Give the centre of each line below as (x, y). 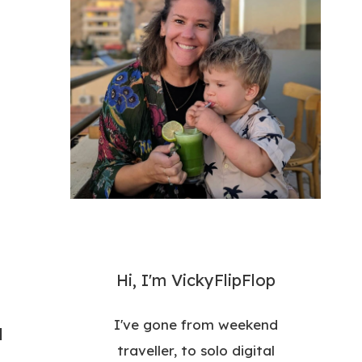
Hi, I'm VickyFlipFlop (196, 280)
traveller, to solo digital (196, 350)
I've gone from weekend (196, 324)
